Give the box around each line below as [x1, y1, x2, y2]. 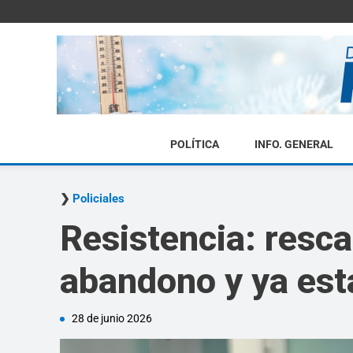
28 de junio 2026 [72, 312, 152, 325]
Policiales [72, 191, 124, 206]
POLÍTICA [169, 138, 219, 150]
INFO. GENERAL [254, 138, 333, 150]
